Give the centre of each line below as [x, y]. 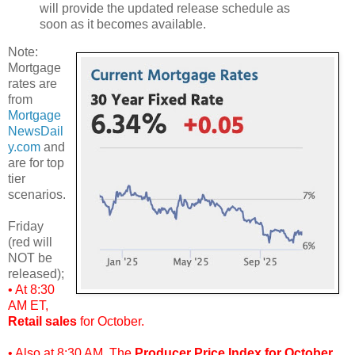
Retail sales [42, 322]
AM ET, [28, 306]
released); [36, 274]
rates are [32, 84]
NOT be [30, 258]
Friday [26, 227]
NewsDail [36, 132]
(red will [30, 242]
